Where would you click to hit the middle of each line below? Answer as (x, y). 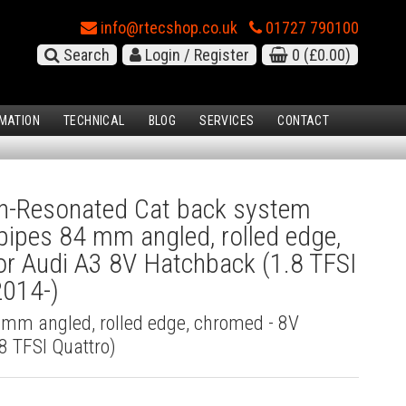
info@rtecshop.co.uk (167, 28)
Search (85, 55)
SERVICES (227, 121)
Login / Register (195, 55)
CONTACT (304, 121)
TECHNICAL (94, 121)
